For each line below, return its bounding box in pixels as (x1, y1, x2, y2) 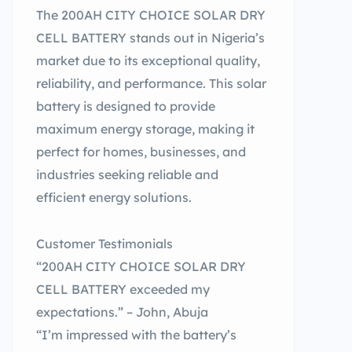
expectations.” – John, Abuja (36, 304, 208, 320)
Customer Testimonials (36, 236, 173, 251)
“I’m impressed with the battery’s (36, 327, 236, 343)
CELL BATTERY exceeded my (36, 281, 210, 297)
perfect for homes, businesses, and (36, 144, 246, 159)
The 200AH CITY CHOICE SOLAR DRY (36, 7, 266, 23)
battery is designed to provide (36, 98, 215, 114)
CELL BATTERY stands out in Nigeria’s (36, 30, 265, 46)
